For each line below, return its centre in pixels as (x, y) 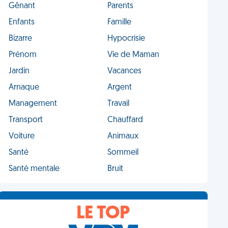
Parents (120, 6)
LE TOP (103, 214)
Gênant (22, 6)
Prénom (23, 55)
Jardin (19, 71)
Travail (118, 104)
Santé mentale (34, 169)
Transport (26, 120)
